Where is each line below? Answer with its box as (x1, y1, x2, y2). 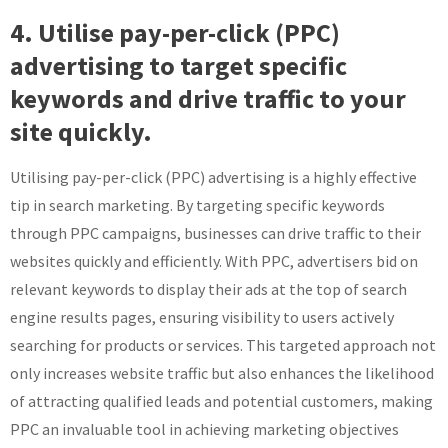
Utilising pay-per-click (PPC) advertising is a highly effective (10, 167, 417, 187)
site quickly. (10, 115, 152, 148)
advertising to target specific (10, 49, 347, 82)
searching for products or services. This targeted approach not (10, 335, 436, 355)
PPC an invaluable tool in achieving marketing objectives (10, 419, 399, 439)
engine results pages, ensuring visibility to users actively (10, 307, 394, 327)
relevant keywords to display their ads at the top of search (10, 279, 407, 299)
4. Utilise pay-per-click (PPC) (10, 16, 340, 49)
